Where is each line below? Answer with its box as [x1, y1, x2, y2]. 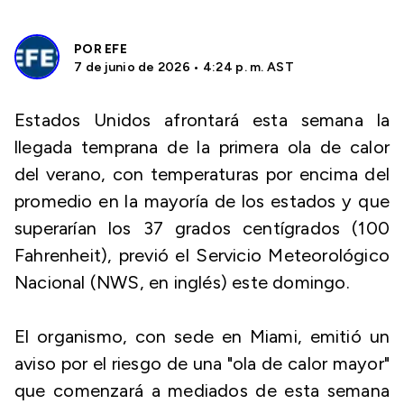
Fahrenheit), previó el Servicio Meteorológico [14, 244, 390, 266]
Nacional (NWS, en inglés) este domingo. [14, 271, 350, 293]
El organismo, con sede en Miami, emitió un [14, 326, 390, 347]
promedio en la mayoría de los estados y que [14, 190, 390, 212]
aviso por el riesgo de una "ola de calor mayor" [14, 353, 390, 374]
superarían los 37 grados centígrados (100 [14, 217, 390, 239]
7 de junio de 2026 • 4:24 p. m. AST [74, 60, 294, 75]
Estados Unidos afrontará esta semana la [14, 109, 390, 131]
